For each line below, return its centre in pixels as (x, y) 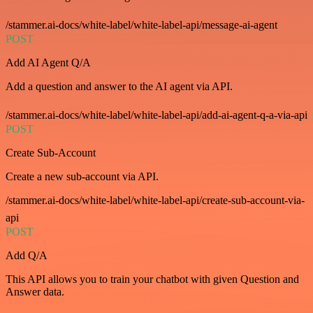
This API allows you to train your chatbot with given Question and (152, 279)
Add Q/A (27, 255)
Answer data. (35, 292)
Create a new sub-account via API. (82, 176)
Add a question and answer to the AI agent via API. (119, 86)
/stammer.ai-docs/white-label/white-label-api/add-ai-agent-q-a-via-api (156, 115)
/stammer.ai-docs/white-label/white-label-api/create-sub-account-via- (155, 200)
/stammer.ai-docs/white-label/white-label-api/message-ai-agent (141, 25)
